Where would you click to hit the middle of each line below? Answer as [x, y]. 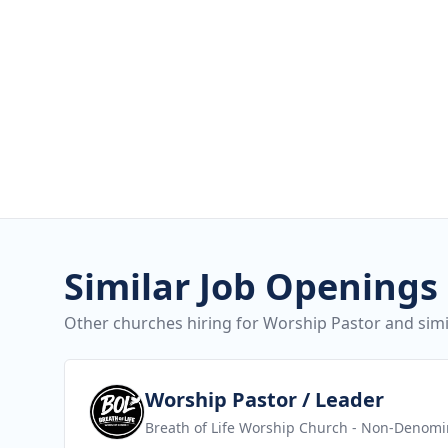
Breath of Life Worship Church [246, 427]
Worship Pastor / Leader [264, 399]
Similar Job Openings [251, 286]
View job [120, 395]
